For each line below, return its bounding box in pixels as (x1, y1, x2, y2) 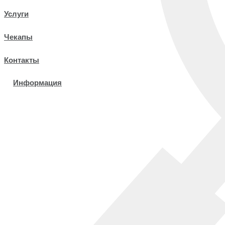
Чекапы (4, 33, 33, 41)
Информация (13, 78, 62, 87)
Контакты (4, 56, 39, 64)
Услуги (4, 10, 29, 18)
